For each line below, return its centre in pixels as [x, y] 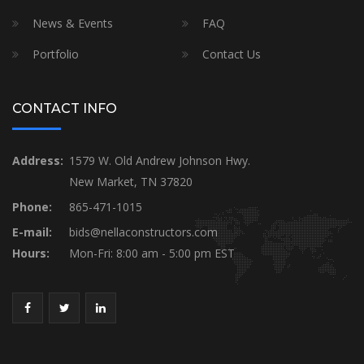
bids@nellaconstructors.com [143, 232]
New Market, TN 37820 [131, 181]
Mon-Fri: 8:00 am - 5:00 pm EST [152, 253]
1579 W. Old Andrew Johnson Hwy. [160, 160]
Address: [38, 160]
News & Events [73, 23]
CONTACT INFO [65, 108]
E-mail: [32, 232]
